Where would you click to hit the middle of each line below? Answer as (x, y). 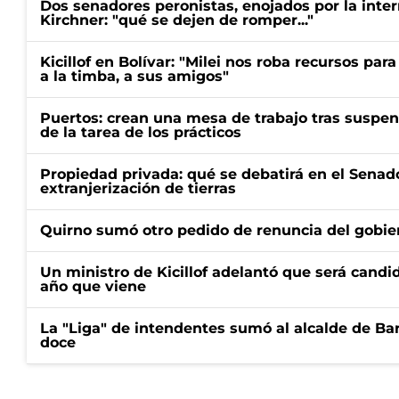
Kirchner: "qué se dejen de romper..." (177, 20)
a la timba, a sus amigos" (134, 76)
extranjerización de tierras (138, 188)
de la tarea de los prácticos (141, 132)
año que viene (93, 286)
